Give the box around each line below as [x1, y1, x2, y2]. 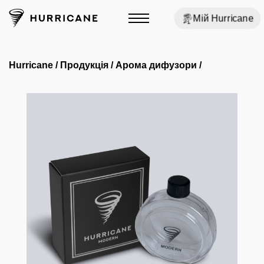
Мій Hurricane [193, 12, 254, 24]
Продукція [60, 59, 108, 70]
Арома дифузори [115, 59, 197, 70]
